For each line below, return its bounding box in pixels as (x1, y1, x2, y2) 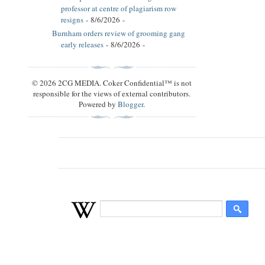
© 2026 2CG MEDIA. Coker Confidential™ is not (32, 77, 192, 88)
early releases (61, 38, 104, 50)
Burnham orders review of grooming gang (52, 27, 185, 38)
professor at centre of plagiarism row (61, 3, 176, 14)
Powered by (79, 98, 118, 109)
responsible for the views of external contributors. (33, 88, 191, 99)
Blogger (118, 98, 144, 109)
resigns (61, 14, 83, 25)
